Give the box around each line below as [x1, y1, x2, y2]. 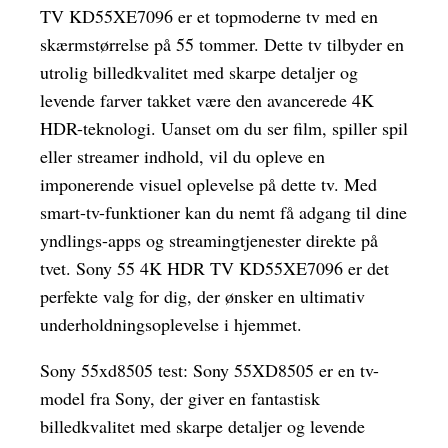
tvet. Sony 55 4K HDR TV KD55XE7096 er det [40, 256, 389, 281]
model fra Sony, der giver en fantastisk [40, 386, 320, 411]
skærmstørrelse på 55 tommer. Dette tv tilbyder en [40, 32, 404, 57]
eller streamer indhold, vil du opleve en [40, 144, 325, 169]
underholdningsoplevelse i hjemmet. [40, 312, 302, 337]
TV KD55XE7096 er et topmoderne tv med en [40, 4, 378, 29]
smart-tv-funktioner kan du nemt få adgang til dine [40, 200, 407, 225]
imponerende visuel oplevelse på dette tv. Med [40, 172, 377, 197]
